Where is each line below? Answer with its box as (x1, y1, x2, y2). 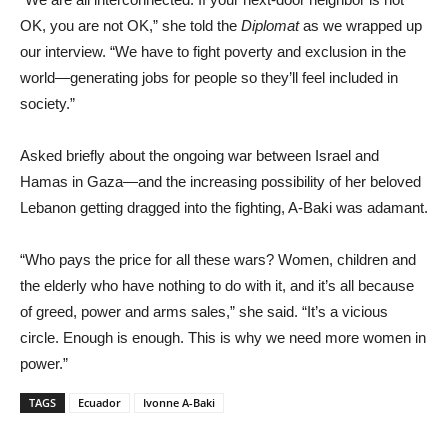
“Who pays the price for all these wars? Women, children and (20, 250, 416, 268)
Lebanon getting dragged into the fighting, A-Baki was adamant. (20, 198, 428, 216)
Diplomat (241, 16, 299, 34)
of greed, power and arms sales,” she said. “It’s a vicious (20, 302, 388, 320)
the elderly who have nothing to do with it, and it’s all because (20, 276, 414, 294)
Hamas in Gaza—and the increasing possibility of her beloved (20, 172, 421, 190)
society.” (20, 94, 75, 112)
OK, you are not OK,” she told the (20, 16, 241, 34)
